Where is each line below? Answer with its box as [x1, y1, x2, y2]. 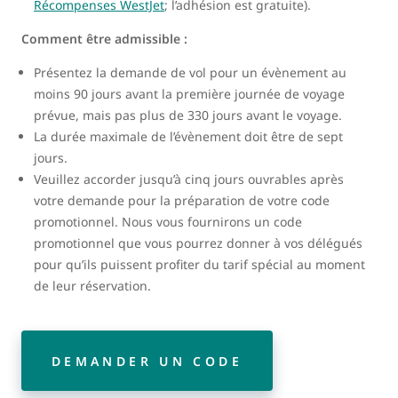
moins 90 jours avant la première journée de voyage [34, 85, 345, 103]
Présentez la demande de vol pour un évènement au [34, 64, 346, 82]
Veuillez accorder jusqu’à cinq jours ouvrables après [34, 171, 344, 188]
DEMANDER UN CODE [52, 352, 243, 370]
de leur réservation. [34, 277, 151, 295]
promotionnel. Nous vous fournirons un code [34, 213, 302, 231]
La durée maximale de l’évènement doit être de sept [34, 128, 343, 146]
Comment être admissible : [21, 30, 187, 48]
